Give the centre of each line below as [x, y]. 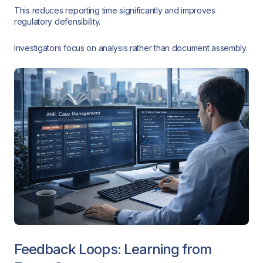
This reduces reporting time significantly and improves [115, 11]
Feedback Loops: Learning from [113, 249]
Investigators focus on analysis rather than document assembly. [131, 48]
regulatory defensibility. [58, 22]
